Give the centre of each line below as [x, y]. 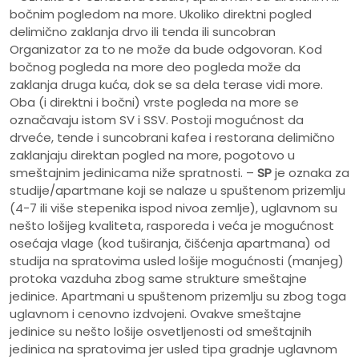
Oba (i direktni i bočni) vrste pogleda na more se [154, 103]
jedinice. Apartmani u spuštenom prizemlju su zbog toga [178, 296]
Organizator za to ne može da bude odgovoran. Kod [166, 50]
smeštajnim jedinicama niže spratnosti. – [133, 173]
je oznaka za [311, 173]
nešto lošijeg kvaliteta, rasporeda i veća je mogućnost [172, 226]
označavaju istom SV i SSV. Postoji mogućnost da [157, 120]
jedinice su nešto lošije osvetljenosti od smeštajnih [161, 332]
